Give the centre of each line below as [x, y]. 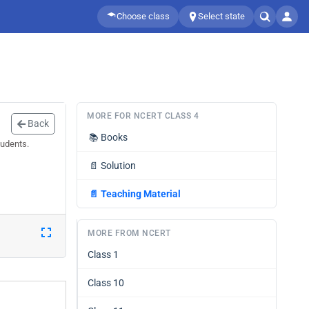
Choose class [143, 16]
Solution [118, 166]
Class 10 [106, 283]
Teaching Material [141, 194]
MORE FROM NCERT [129, 233]
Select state [221, 16]
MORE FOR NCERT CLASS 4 [143, 116]
